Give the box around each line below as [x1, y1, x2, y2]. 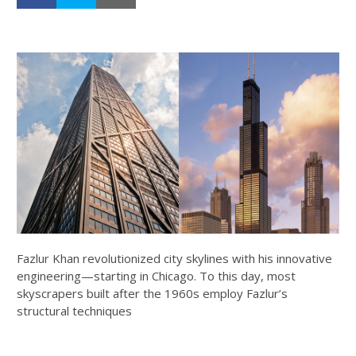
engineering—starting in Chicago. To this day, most [17, 268, 296, 284]
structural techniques [17, 303, 132, 319]
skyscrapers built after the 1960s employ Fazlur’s [17, 285, 288, 302]
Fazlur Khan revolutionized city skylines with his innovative [17, 250, 332, 267]
